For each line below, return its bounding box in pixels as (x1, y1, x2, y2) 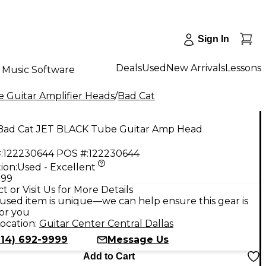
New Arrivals (166, 62, 225, 74)
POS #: (56, 147, 88, 159)
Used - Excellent (17, 161, 96, 173)
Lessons (225, 62, 261, 74)
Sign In (198, 34, 229, 44)
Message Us (107, 233, 169, 245)
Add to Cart (83, 251, 135, 261)
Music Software (2, 64, 75, 75)
